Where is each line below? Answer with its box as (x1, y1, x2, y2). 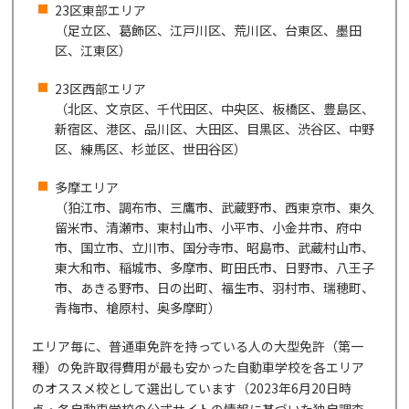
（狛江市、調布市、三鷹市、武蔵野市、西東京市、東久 (55, 197, 375, 216)
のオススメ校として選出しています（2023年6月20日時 (32, 378, 352, 397)
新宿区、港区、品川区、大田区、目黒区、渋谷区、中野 (55, 119, 375, 138)
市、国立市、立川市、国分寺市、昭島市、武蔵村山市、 (55, 237, 375, 257)
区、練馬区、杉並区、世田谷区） (55, 139, 247, 158)
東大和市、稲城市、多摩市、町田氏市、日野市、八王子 (55, 257, 375, 277)
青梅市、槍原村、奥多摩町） (55, 298, 222, 317)
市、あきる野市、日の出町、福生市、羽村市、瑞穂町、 (55, 278, 375, 297)
